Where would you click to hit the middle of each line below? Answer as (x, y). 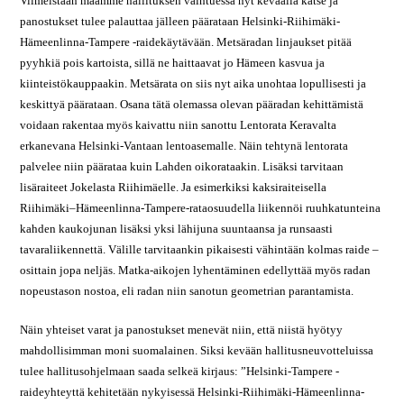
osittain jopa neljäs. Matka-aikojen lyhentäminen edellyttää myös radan (196, 270)
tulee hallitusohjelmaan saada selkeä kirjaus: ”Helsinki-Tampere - (180, 371)
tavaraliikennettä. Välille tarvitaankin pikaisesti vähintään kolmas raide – (200, 249)
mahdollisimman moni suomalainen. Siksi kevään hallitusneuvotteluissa (197, 350)
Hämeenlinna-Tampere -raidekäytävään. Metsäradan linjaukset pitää (186, 42)
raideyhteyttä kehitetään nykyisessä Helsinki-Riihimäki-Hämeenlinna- (193, 392)
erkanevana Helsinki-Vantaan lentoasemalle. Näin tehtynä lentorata (184, 146)
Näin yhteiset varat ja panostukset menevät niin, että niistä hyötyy (182, 330)
